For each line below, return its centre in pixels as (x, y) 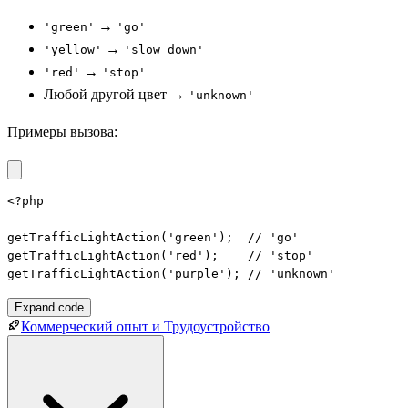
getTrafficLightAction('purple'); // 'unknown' (171, 274)
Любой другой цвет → (116, 94)
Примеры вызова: (62, 132)
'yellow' (73, 50)
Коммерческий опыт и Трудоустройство (145, 326)
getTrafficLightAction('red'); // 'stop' (160, 255)
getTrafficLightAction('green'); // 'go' (153, 237)
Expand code (49, 307)
